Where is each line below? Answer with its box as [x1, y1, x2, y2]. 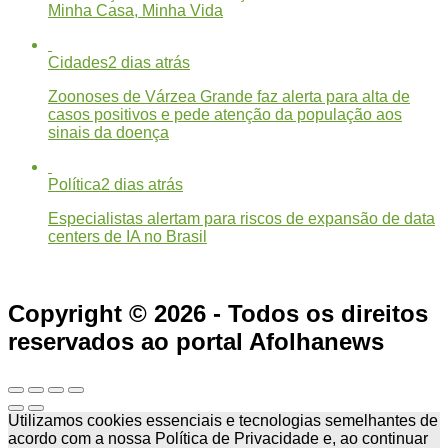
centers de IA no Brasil [48, 228, 207, 246]
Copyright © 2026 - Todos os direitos [8, 299, 428, 327]
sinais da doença [48, 124, 169, 142]
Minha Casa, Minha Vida [48, 2, 223, 20]
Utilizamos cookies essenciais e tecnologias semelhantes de [8, 411, 438, 429]
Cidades [48, 54, 108, 72]
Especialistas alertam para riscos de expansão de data [48, 210, 435, 228]
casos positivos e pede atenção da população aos [48, 106, 402, 124]
